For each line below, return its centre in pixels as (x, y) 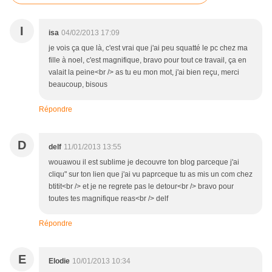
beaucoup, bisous (78, 85)
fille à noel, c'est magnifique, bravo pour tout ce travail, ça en (148, 60)
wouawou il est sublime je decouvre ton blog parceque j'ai (144, 162)
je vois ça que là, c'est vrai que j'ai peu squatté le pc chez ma (148, 48)
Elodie (59, 261)
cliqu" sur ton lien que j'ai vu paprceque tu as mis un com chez (151, 175)
